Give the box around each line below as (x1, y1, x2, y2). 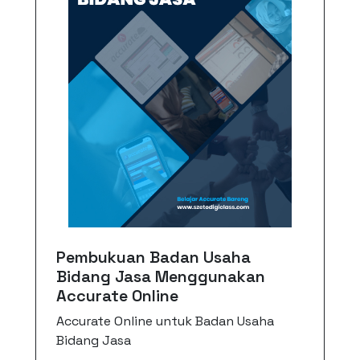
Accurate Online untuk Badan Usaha (55, 313, 274, 329)
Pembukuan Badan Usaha (55, 247, 251, 268)
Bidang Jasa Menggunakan (55, 266, 265, 287)
